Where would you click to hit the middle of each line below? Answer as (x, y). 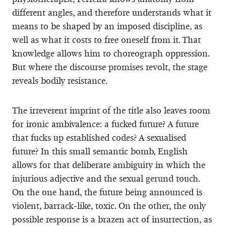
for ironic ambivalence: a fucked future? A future (105, 124)
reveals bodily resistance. (60, 80)
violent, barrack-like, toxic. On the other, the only (109, 206)
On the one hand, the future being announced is (107, 192)
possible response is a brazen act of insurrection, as (112, 219)
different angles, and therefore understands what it (112, 12)
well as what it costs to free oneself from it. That (106, 40)
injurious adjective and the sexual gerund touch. (106, 178)
